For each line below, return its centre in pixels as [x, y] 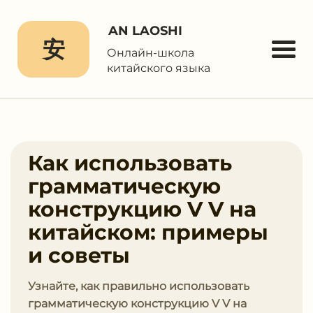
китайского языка [159, 68]
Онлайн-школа [151, 53]
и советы [79, 255]
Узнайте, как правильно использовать [139, 286]
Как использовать [130, 163]
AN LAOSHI [145, 31]
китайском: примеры [148, 232]
